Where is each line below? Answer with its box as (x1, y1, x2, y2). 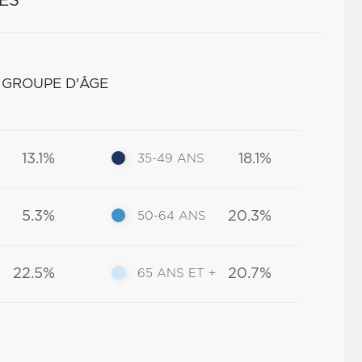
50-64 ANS (137, 210, 207, 222)
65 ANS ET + (137, 267, 217, 280)
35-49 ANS (137, 153, 205, 165)
